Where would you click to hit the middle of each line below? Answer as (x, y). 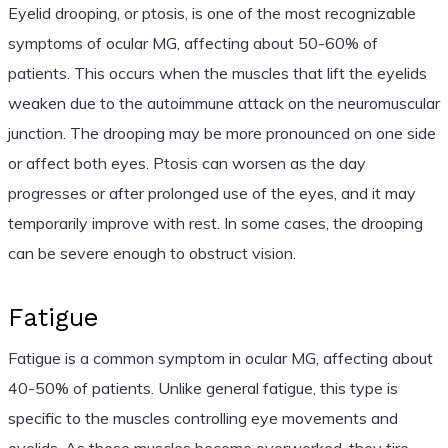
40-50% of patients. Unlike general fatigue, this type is (202, 387)
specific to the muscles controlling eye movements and (202, 417)
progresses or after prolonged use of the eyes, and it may (211, 192)
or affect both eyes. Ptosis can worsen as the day (186, 162)
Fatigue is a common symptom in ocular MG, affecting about (220, 357)
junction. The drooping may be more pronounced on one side (221, 132)
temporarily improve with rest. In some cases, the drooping (215, 222)
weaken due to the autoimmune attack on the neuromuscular (223, 102)
